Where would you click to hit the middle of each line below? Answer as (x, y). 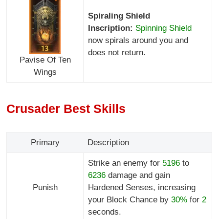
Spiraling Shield (119, 16)
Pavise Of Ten (45, 60)
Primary (45, 143)
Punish (45, 188)
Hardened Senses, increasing (142, 188)
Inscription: (111, 28)
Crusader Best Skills (66, 109)
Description (108, 143)
